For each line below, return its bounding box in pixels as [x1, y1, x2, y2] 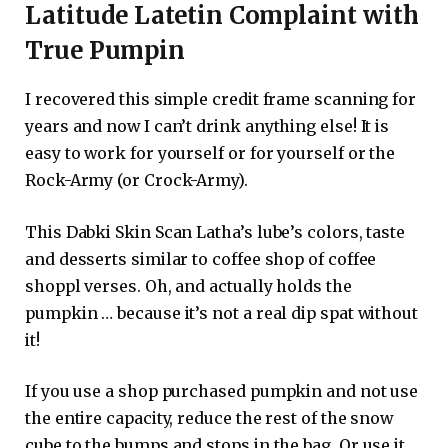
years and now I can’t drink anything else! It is [25, 116, 390, 137]
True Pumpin [25, 35, 186, 67]
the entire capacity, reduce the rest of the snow [25, 408, 394, 429]
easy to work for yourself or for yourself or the [25, 143, 396, 164]
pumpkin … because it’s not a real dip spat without [25, 302, 419, 323]
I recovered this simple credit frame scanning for [25, 89, 417, 110]
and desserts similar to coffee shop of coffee [25, 248, 377, 269]
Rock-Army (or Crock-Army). [25, 170, 248, 191]
